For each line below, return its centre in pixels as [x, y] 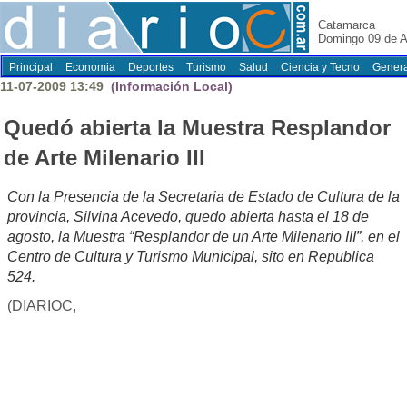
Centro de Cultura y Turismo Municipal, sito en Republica [191, 257]
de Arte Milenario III [104, 158]
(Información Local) [170, 86]
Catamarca [347, 25]
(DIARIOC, [42, 306]
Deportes [151, 67]
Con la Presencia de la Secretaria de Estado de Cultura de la [203, 197]
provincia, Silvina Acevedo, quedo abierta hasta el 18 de [188, 217]
